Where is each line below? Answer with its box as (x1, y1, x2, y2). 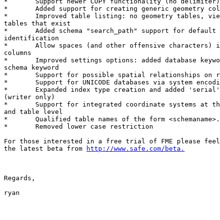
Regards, (4, 174, 35, 182)
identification (4, 34, 59, 42)
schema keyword (4, 64, 59, 72)
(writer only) (4, 93, 55, 101)
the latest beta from (4, 145, 86, 153)
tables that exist (4, 20, 71, 27)
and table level (4, 108, 63, 116)
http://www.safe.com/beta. (86, 145, 185, 153)
